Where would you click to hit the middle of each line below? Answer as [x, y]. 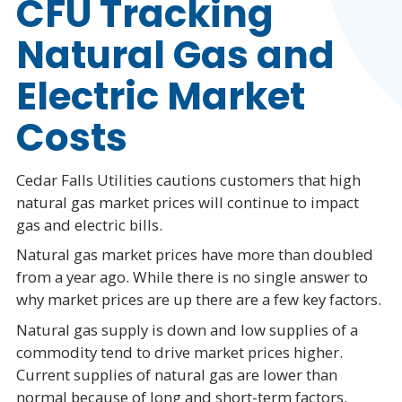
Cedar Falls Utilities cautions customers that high [188, 179]
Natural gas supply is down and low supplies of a [187, 329]
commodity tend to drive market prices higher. [179, 352]
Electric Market [160, 97]
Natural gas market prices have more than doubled [194, 255]
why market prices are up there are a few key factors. [198, 300]
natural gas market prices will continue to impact [187, 202]
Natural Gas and [175, 56]
